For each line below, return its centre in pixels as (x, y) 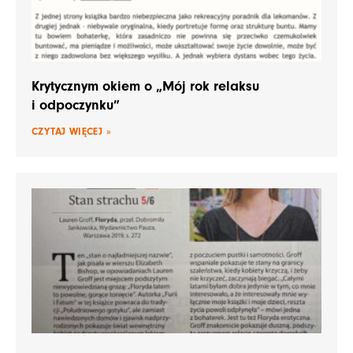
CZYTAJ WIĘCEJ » (71, 132)
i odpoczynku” (76, 106)
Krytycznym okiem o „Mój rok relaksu (145, 87)
